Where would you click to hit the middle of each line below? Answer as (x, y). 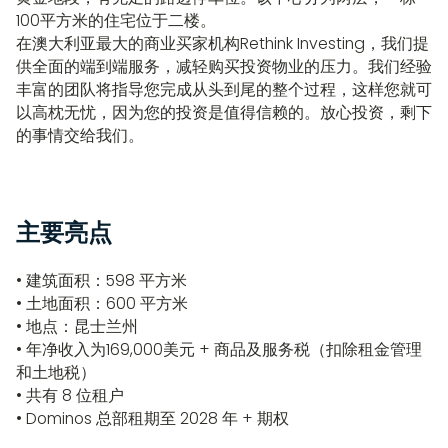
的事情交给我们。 (79, 136)
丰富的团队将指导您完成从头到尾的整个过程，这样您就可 (223, 90)
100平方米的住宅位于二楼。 (115, 21)
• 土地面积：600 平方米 (101, 303)
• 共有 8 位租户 (69, 395)
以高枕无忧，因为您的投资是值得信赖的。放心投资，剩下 (223, 113)
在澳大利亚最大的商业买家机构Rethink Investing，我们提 (222, 44)
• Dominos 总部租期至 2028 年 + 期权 (152, 418)
